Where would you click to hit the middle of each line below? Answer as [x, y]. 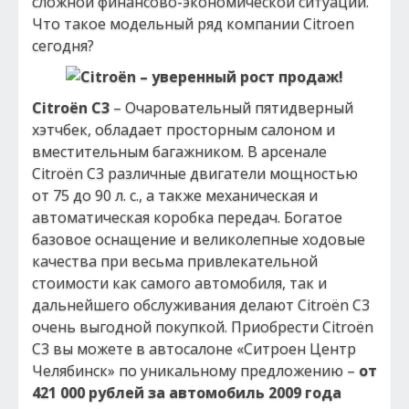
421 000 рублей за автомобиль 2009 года [187, 393]
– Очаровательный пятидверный [231, 108]
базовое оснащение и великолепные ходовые [199, 239]
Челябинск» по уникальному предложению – [195, 371]
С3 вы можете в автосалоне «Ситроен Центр [194, 349]
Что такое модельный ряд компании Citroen [193, 24]
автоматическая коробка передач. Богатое [187, 217]
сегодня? [63, 46]
